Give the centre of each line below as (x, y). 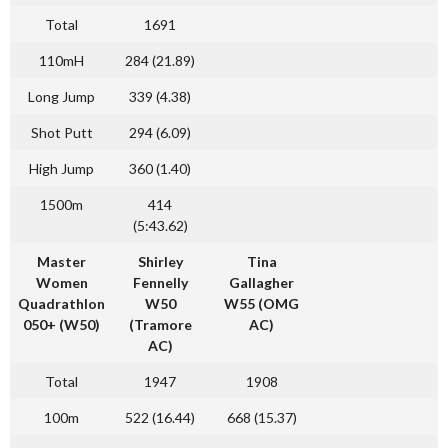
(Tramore (160, 324)
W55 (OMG (261, 303)
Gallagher (261, 282)
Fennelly (160, 282)
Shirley (160, 261)
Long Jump (61, 96)
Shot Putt (61, 132)
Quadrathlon (61, 303)
